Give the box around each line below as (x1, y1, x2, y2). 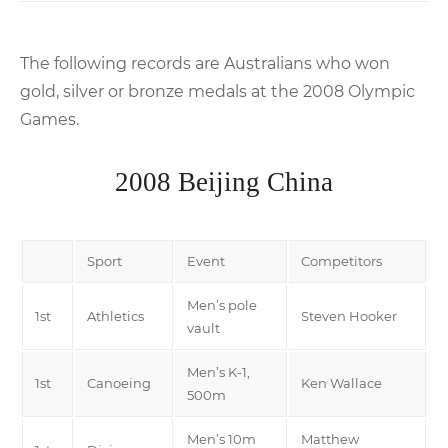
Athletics (87, 307, 144, 324)
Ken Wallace (301, 374, 382, 391)
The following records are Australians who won (20, 53, 390, 73)
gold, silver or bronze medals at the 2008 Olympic (20, 81, 415, 101)
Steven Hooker (301, 307, 397, 324)
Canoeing (87, 374, 151, 391)
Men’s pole (187, 296, 257, 313)
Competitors (301, 252, 382, 269)
